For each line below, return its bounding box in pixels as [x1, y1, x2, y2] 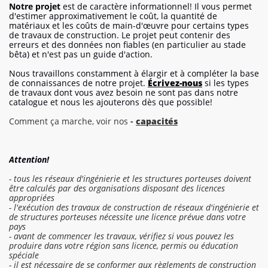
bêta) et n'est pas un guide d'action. [9, 48, 155, 60]
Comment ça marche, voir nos [9, 115, 130, 127]
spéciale [9, 249, 39, 261]
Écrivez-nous [148, 77, 202, 89]
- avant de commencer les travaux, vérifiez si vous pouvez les [9, 230, 234, 242]
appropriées [9, 192, 54, 203]
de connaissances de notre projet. [9, 77, 148, 89]
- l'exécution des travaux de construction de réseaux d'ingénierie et [9, 202, 259, 213]
